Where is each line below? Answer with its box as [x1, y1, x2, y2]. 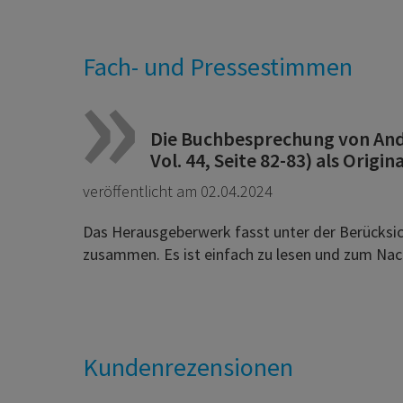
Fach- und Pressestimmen [83, 50, 353, 84]
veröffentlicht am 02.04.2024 [83, 181, 273, 202]
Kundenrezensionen [83, 351, 293, 384]
